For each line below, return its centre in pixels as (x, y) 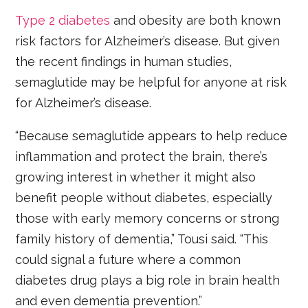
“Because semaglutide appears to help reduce (152, 136)
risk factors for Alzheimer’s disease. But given (148, 41)
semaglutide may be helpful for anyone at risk (151, 82)
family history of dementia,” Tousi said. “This (142, 239)
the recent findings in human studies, (124, 62)
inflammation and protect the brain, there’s (142, 157)
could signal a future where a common (128, 260)
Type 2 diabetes (63, 21)
